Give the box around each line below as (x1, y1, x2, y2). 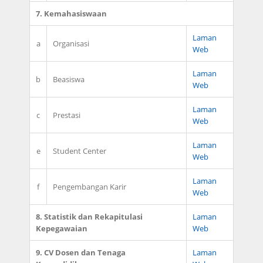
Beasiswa (53, 74, 85, 85)
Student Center (53, 146, 106, 156)
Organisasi (53, 38, 89, 49)
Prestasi (53, 110, 80, 120)
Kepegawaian (36, 223, 87, 234)
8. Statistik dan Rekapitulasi (36, 211, 143, 222)
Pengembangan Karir (53, 181, 126, 192)
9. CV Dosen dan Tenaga (36, 247, 126, 258)
